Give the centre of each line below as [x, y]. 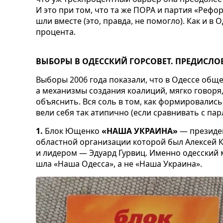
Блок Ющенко [71, 131]
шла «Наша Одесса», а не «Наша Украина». [119, 164]
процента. [56, 32]
